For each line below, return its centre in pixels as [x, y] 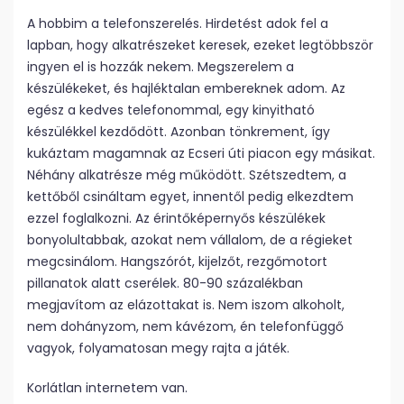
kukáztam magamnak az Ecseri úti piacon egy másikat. [201, 154]
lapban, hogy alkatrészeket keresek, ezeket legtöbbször [200, 46]
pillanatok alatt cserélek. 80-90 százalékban [165, 284]
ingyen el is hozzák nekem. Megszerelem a [161, 67]
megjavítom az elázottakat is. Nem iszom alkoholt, [186, 305]
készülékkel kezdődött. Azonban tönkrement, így [179, 132]
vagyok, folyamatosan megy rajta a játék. [158, 349]
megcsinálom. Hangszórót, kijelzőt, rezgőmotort [177, 262]
